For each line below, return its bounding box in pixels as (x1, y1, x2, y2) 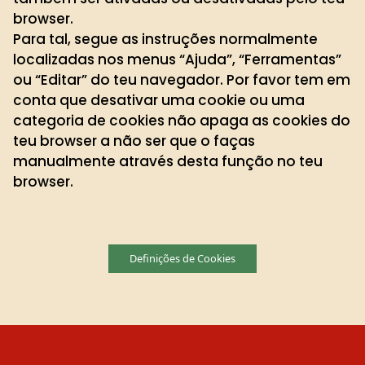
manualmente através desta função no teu (13, 151, 323, 171)
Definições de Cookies (130, 250, 235, 266)
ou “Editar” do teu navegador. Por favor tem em (13, 69, 350, 90)
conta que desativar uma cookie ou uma (13, 90, 305, 110)
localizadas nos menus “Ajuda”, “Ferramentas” (13, 49, 341, 69)
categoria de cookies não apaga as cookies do (13, 110, 350, 130)
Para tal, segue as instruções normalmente (13, 29, 318, 49)
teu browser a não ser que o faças (13, 130, 255, 151)
